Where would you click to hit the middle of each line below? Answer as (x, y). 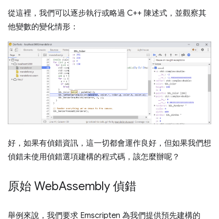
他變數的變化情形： (43, 27)
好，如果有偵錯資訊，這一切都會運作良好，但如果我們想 (109, 143)
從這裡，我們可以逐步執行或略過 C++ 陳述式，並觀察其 (107, 13)
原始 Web (33, 186)
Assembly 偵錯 (98, 186)
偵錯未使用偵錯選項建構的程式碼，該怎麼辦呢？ (94, 157)
